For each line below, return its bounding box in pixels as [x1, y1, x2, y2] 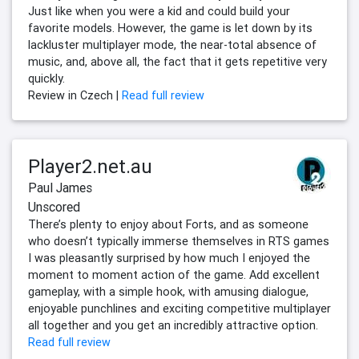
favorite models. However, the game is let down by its [28, 21, 313, 36]
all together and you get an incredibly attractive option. [28, 318, 318, 333]
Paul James [28, 179, 92, 196]
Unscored [28, 199, 80, 216]
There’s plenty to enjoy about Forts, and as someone [28, 217, 309, 232]
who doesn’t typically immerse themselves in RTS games [28, 234, 329, 249]
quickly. [28, 71, 65, 87]
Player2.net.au [28, 155, 152, 179]
